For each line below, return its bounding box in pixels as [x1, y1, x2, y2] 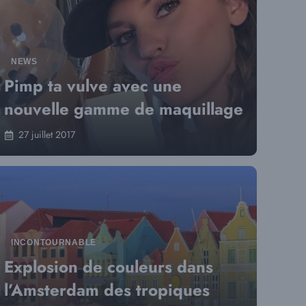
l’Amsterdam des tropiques [4, 278, 210, 302]
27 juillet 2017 [18, 128, 75, 141]
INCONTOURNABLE [11, 238, 97, 247]
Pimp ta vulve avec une [4, 74, 182, 98]
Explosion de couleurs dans [4, 255, 213, 279]
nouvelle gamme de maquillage [4, 97, 243, 121]
